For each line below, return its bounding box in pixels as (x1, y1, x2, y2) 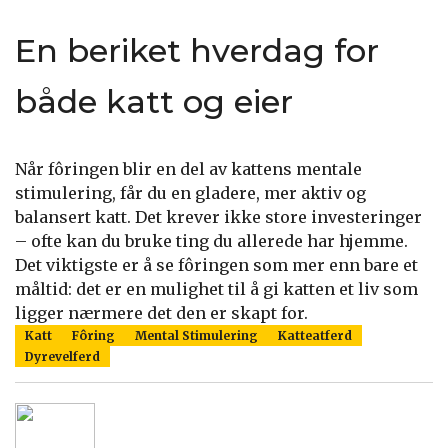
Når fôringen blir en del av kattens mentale (15, 159, 362, 179)
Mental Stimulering (135, 328, 258, 343)
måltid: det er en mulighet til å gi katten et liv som (15, 279, 418, 299)
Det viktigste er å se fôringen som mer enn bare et (15, 255, 418, 275)
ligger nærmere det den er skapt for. (15, 303, 308, 323)
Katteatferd (278, 328, 352, 343)
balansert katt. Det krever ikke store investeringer (15, 207, 422, 227)
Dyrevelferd (25, 349, 100, 364)
